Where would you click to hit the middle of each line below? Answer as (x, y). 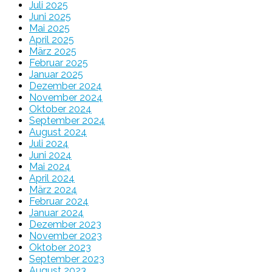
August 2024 (58, 132)
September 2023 (67, 259)
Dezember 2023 (65, 225)
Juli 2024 (49, 144)
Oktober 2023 (60, 248)
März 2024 (53, 190)
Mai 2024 (50, 167)
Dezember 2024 (66, 86)
